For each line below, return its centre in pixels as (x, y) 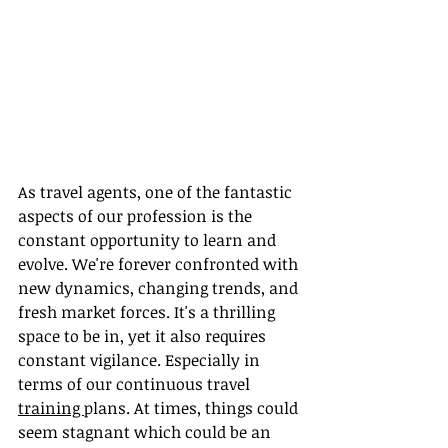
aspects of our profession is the (137, 216)
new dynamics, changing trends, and (160, 288)
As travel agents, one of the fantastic (157, 192)
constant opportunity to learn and (149, 240)
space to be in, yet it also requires (144, 336)
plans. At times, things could (193, 408)
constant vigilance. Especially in (141, 360)
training (51, 408)
